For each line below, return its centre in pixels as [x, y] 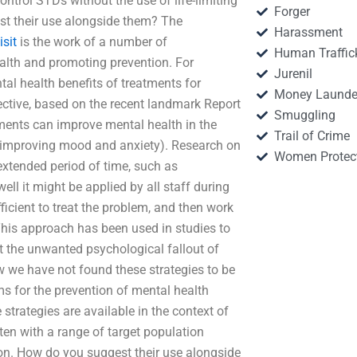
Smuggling [305, 115]
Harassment [309, 32]
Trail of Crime [312, 136]
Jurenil [294, 74]
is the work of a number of [92, 42]
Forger [292, 12]
